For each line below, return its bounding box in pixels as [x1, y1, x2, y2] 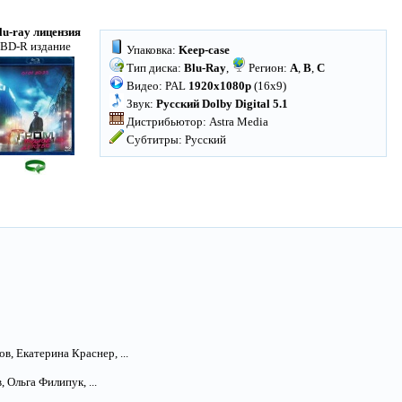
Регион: [246, 61, 290, 74]
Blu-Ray [184, 61, 226, 74]
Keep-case [179, 43, 230, 57]
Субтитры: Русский [124, 133, 226, 146]
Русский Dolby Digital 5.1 [156, 97, 288, 110]
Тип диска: [124, 61, 184, 74]
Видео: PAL [124, 79, 188, 92]
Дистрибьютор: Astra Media [124, 115, 268, 128]
